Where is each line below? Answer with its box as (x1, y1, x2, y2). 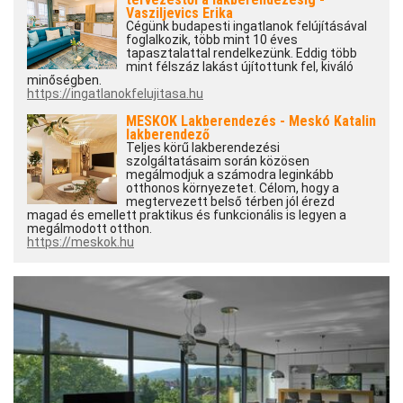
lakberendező (126, 126, 210, 144)
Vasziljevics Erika (126, 4, 233, 22)
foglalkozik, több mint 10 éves (126, 32, 298, 48)
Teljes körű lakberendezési (126, 140, 280, 156)
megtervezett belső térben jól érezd (126, 194, 335, 210)
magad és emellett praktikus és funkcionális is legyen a (27, 208, 346, 223)
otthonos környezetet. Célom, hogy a (126, 181, 339, 196)
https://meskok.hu (27, 235, 134, 250)
